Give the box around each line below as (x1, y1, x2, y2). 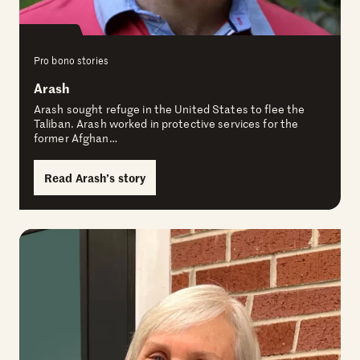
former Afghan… (34, 130, 117, 146)
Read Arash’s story (44, 170, 146, 186)
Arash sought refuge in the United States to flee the (34, 101, 305, 117)
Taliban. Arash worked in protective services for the (34, 116, 299, 132)
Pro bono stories (34, 53, 108, 68)
